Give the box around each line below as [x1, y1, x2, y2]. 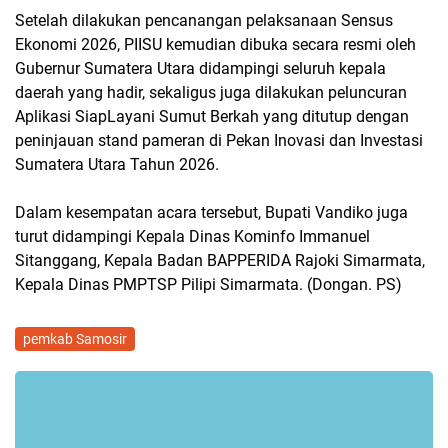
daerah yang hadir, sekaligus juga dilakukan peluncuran [15, 82, 407, 102]
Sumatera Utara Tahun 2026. [15, 154, 219, 174]
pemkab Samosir [23, 330, 127, 347]
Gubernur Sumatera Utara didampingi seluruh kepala [15, 58, 386, 78]
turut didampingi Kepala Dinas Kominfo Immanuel [15, 226, 370, 246]
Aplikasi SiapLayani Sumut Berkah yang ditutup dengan [15, 106, 409, 126]
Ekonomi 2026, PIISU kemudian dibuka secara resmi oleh [15, 34, 416, 54]
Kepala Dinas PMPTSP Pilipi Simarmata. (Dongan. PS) [15, 274, 402, 294]
